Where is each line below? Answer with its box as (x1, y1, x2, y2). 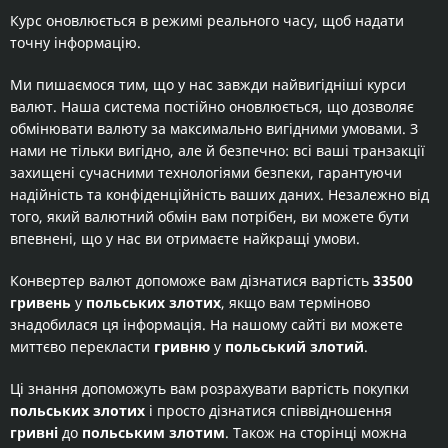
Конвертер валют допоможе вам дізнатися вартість (10, 271, 373, 290)
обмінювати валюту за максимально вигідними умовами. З (10, 119, 418, 138)
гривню (154, 337, 210, 356)
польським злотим (82, 423, 225, 442)
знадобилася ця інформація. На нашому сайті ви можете (10, 315, 403, 334)
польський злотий (225, 337, 364, 356)
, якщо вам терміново (221, 293, 370, 312)
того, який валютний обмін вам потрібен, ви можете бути (10, 207, 409, 226)
